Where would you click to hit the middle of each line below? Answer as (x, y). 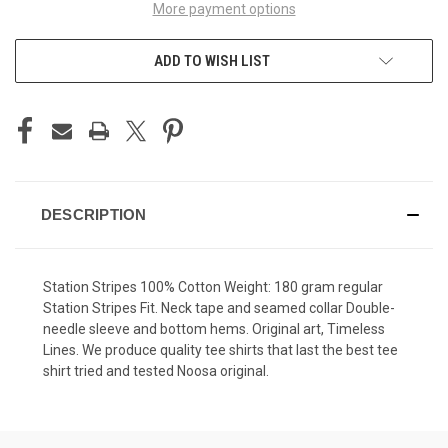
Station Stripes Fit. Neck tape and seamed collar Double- (219, 307)
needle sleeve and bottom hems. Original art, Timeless (214, 328)
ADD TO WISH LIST (212, 60)
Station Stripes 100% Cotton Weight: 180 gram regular (213, 286)
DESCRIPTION (93, 214)
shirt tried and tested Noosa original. (157, 370)
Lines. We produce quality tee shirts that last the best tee (220, 349)
